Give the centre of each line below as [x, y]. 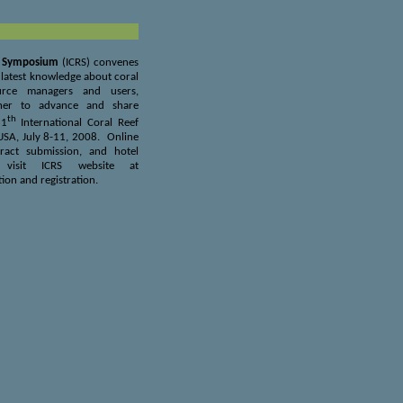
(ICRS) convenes [99, 63]
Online [123, 138]
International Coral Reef [77, 123]
